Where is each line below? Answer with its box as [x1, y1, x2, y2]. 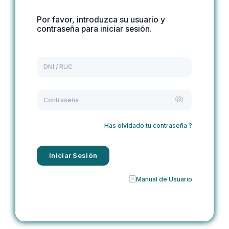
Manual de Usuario [136, 175, 192, 184]
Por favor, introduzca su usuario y [37, 15, 165, 25]
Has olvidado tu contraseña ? [104, 121, 192, 129]
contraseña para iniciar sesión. [37, 24, 152, 34]
